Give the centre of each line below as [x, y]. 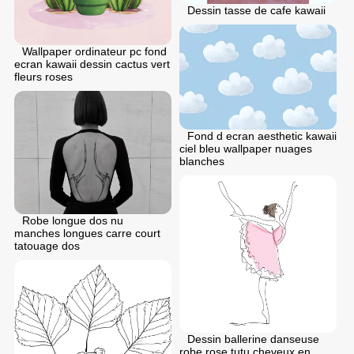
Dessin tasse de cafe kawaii [256, 11]
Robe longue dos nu [73, 221]
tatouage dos [47, 246]
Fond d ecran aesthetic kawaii [262, 136]
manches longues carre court [87, 233]
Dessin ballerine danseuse [253, 339]
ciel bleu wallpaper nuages [246, 148]
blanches [202, 161]
